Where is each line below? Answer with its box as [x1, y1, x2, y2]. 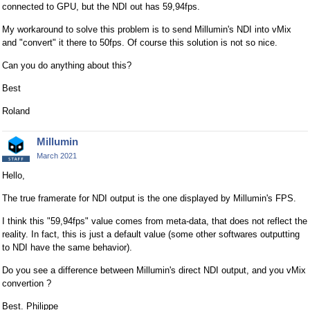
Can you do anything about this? [2, 60, 131, 71]
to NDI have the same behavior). [2, 241, 132, 253]
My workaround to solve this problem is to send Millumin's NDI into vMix [2, 24, 291, 35]
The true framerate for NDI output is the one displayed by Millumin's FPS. [2, 192, 296, 203]
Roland [2, 105, 30, 116]
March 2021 [37, 151, 77, 160]
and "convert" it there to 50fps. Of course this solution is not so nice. [2, 37, 277, 48]
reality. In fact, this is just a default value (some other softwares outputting [2, 228, 300, 239]
